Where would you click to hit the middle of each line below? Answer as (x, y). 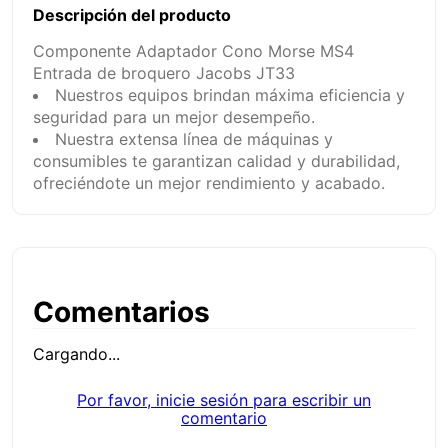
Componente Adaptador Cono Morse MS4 (193, 51)
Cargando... (76, 354)
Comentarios (121, 312)
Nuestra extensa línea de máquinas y (194, 139)
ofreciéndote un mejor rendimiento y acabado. (209, 183)
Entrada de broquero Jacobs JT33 (164, 73)
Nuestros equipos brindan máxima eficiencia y (230, 95)
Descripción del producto (132, 15)
